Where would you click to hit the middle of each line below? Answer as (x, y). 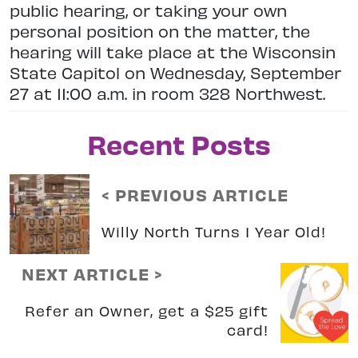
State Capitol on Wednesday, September (175, 72)
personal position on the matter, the (160, 30)
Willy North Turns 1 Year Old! (214, 231)
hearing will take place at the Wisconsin (173, 51)
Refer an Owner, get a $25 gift (146, 310)
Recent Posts (179, 143)
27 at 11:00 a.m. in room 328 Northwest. (167, 93)
